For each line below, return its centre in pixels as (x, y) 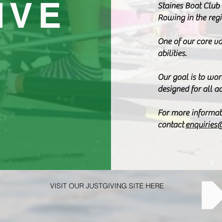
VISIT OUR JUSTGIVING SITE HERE (107, 186)
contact (171, 125)
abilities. (172, 54)
